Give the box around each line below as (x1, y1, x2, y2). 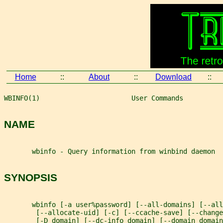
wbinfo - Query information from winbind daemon (4, 147, 215, 155)
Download (155, 73, 192, 81)
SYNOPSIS (4, 172, 57, 184)
